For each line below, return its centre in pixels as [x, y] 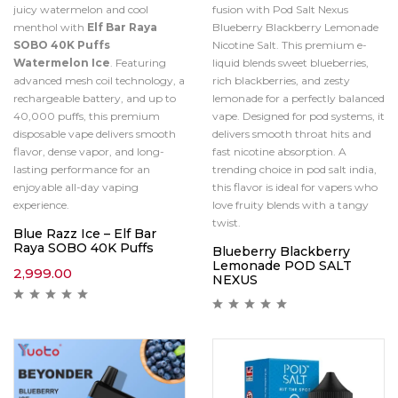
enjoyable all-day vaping [76, 187]
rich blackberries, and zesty [281, 80]
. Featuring [138, 63]
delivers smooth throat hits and [292, 134]
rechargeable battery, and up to [95, 98]
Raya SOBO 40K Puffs [84, 248]
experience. [41, 205]
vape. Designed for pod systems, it [298, 116]
